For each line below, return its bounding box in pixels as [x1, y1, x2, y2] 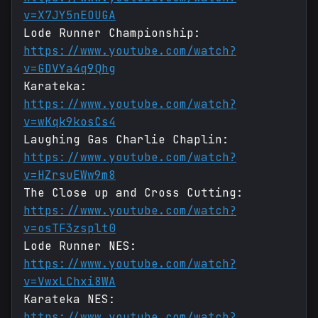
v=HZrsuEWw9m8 [23, 168, 116, 183]
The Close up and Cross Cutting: [23, 185, 243, 201]
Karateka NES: [23, 292, 116, 307]
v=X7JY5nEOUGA [23, 8, 116, 23]
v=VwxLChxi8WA [23, 274, 116, 290]
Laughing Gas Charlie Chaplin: [23, 132, 229, 148]
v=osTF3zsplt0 [23, 221, 116, 236]
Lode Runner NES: [23, 238, 137, 254]
